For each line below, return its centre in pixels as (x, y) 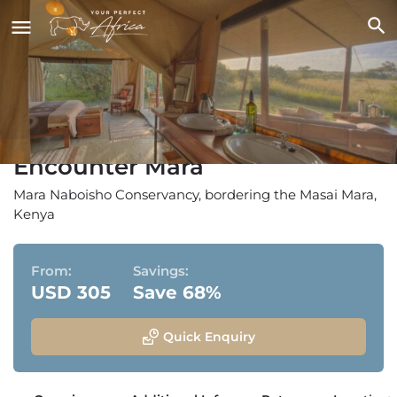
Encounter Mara (109, 166)
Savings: (161, 270)
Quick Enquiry (209, 336)
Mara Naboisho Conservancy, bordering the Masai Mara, (195, 194)
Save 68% (177, 292)
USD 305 (71, 292)
